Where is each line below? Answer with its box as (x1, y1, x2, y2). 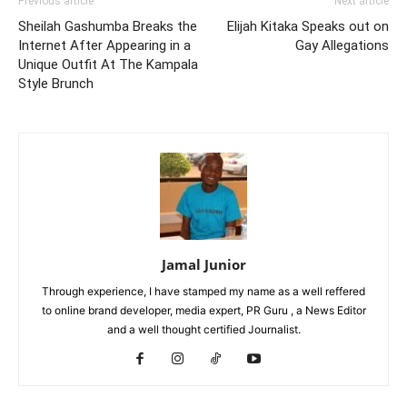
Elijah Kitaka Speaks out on (227, 18, 389, 35)
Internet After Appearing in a (18, 37, 191, 55)
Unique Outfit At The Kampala (18, 56, 198, 74)
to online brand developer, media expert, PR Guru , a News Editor (41, 303, 366, 318)
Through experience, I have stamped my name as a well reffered (42, 284, 365, 299)
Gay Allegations (295, 37, 389, 55)
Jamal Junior (161, 255, 246, 274)
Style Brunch (18, 75, 94, 93)
